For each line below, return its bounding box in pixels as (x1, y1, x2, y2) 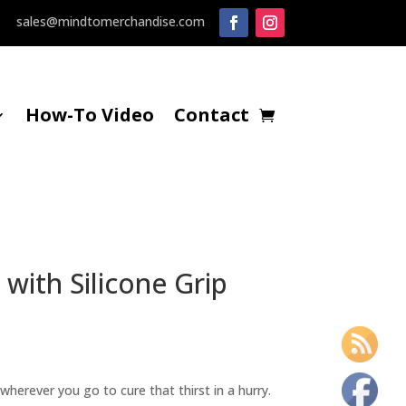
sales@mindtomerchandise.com (15, 12, 205, 30)
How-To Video (24, 102, 154, 128)
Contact (173, 102, 249, 128)
